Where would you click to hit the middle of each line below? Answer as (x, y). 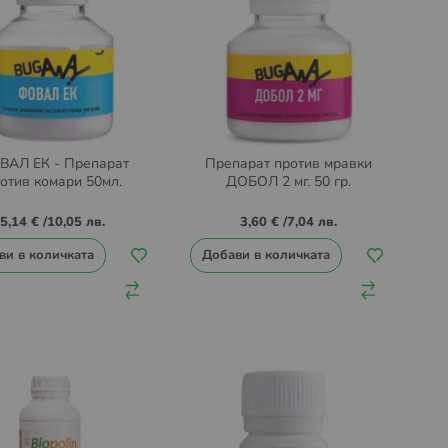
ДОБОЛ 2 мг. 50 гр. (288, 182)
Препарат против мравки (288, 164)
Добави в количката (265, 255)
